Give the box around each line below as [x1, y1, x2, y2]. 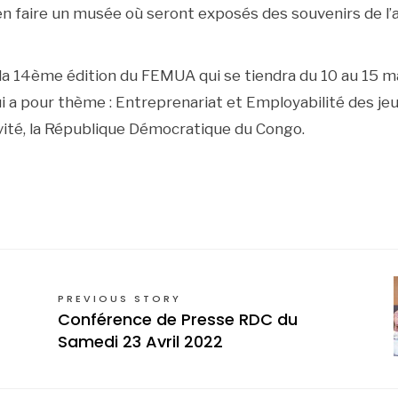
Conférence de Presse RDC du [58, 307, 298, 330]
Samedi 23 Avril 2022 [58, 330, 223, 353]
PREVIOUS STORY [58, 291, 181, 306]
